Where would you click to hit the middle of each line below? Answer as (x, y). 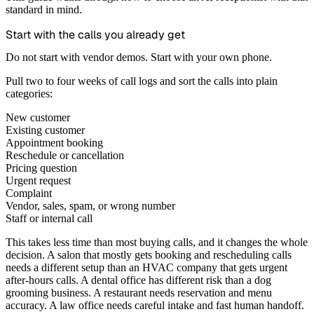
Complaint (29, 193)
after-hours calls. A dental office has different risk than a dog (138, 280)
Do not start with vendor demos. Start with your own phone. (139, 57)
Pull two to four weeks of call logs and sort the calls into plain (142, 81)
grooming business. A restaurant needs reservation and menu (139, 292)
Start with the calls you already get (95, 34)
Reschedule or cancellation (65, 155)
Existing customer (45, 130)
